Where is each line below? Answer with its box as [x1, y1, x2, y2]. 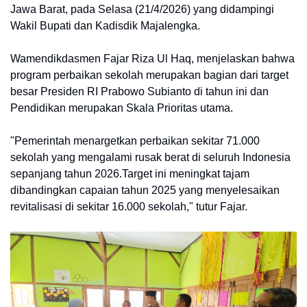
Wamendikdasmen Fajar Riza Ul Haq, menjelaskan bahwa [10, 53, 295, 64]
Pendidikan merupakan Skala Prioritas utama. [10, 102, 233, 114]
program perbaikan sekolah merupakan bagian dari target [10, 69, 288, 81]
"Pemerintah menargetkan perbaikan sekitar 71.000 [10, 135, 260, 147]
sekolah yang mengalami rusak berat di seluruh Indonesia [10, 151, 291, 163]
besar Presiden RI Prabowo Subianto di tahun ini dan [10, 86, 269, 97]
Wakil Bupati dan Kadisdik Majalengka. [10, 20, 200, 32]
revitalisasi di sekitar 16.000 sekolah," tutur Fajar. [10, 201, 247, 212]
